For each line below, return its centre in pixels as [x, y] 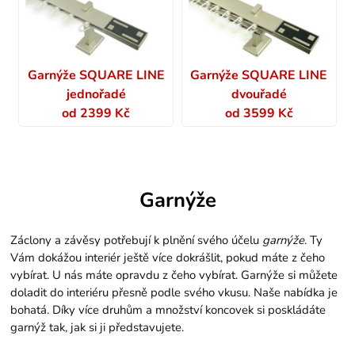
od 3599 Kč [259, 113]
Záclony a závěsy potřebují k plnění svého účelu [137, 240]
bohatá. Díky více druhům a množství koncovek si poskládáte [168, 310]
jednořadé [96, 94]
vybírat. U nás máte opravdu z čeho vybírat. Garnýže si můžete [174, 275]
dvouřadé [259, 94]
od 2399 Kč [96, 113]
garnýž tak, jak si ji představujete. [97, 328]
